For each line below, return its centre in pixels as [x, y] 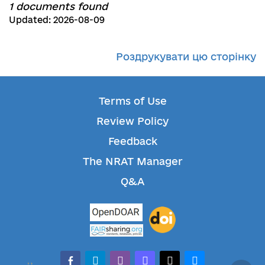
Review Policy [132, 121]
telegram [109, 257]
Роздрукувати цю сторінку [186, 56]
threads [179, 257]
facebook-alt [93, 257]
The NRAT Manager [132, 161]
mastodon [160, 257]
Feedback [132, 141]
